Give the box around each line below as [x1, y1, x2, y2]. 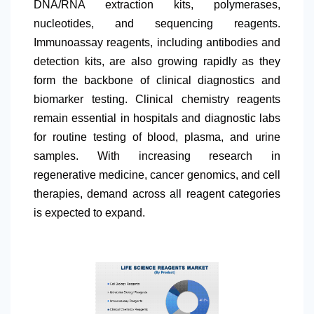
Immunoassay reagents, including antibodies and [34, 36, 280, 49]
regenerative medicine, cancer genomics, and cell [34, 169, 280, 182]
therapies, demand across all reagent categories [34, 188, 280, 200]
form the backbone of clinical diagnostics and [34, 74, 280, 87]
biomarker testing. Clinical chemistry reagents [34, 93, 280, 106]
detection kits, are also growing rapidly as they [34, 55, 280, 68]
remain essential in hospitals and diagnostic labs [34, 112, 280, 125]
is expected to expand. [34, 207, 145, 219]
